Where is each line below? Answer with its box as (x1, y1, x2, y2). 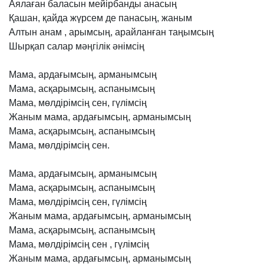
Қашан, (9, 13, 40, 23)
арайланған (115, 27, 166, 37)
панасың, (118, 13, 159, 23)
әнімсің (113, 41, 144, 51)
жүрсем (70, 13, 103, 23)
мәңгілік (75, 41, 110, 51)
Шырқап (9, 41, 45, 51)
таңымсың (169, 27, 214, 37)
